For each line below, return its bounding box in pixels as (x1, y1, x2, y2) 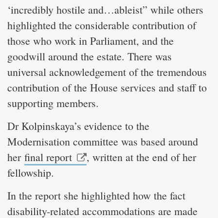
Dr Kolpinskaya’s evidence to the (7, 118, 149, 133)
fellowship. (7, 165, 54, 180)
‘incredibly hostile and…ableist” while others (7, 2, 203, 17)
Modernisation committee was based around (7, 134, 198, 148)
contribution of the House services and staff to (7, 80, 207, 94)
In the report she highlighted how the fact (7, 188, 185, 202)
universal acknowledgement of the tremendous (7, 64, 207, 79)
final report (24, 149, 72, 164)
